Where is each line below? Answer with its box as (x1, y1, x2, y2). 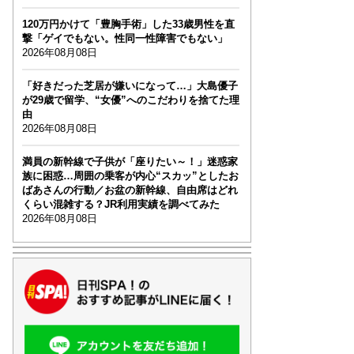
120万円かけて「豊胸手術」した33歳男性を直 (21, 18, 235, 31)
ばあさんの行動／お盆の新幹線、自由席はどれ (21, 184, 238, 197)
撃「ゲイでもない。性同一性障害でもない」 (21, 32, 228, 45)
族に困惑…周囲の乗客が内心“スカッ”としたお (21, 170, 239, 183)
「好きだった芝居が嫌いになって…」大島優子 (21, 80, 238, 92)
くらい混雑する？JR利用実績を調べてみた (21, 198, 220, 211)
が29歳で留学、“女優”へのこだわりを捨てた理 (21, 94, 239, 107)
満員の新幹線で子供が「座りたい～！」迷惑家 (21, 156, 238, 168)
